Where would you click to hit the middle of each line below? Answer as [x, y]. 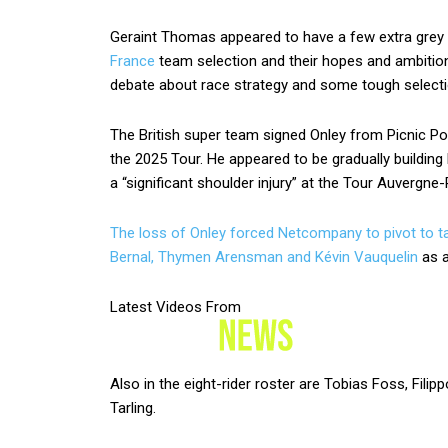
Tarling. [133, 408]
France [132, 61]
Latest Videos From [175, 307]
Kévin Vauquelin [366, 257]
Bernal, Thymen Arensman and [212, 257]
